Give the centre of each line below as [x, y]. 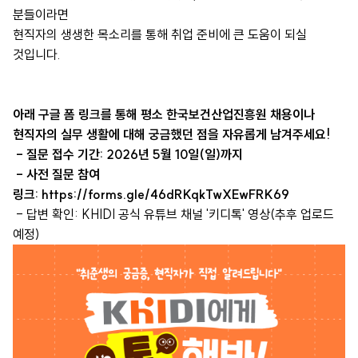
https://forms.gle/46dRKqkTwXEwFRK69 [165, 195]
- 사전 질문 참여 [56, 175]
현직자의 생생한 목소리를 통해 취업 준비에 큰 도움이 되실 [160, 35]
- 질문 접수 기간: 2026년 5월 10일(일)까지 [128, 155]
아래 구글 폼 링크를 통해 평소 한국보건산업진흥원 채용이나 [165, 115]
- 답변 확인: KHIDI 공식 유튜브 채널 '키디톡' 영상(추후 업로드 [173, 215]
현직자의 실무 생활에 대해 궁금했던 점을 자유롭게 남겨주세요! [171, 135]
